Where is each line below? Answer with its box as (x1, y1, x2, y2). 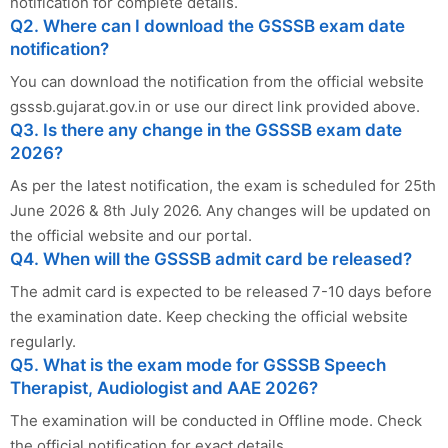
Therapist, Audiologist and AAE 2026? (10, 377, 318, 398)
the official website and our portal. (10, 225, 252, 245)
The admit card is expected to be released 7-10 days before (10, 281, 432, 301)
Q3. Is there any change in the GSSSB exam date (10, 119, 402, 140)
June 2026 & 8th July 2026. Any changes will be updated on (10, 200, 431, 220)
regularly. (10, 331, 76, 351)
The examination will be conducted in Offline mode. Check (10, 410, 422, 430)
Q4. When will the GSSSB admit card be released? (10, 248, 412, 269)
